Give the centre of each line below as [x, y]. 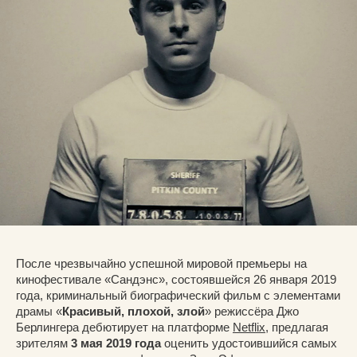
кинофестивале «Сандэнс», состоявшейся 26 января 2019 [176, 279]
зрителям [43, 343]
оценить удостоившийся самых [249, 343]
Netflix [249, 327]
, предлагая [297, 327]
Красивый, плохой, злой [133, 311]
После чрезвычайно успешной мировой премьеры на [161, 263]
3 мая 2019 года [116, 343]
